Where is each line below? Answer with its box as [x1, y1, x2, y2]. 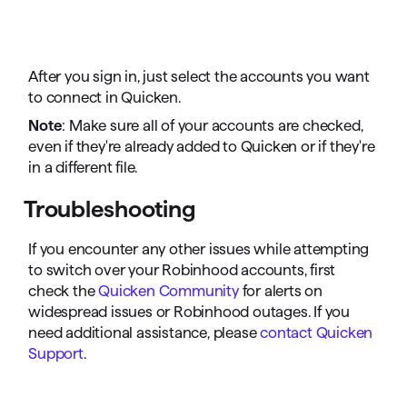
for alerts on [238, 283, 323, 300]
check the [28, 283, 99, 300]
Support [28, 345, 84, 362]
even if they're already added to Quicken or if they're [28, 138, 375, 155]
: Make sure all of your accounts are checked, [62, 117, 363, 134]
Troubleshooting [24, 195, 196, 223]
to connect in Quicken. [28, 89, 181, 106]
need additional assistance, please [28, 324, 261, 342]
